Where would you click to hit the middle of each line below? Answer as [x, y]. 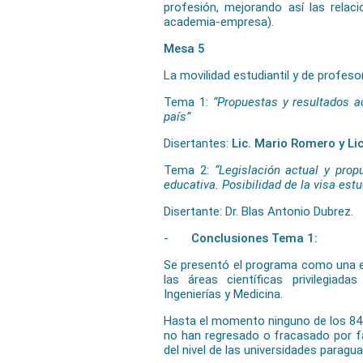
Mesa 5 [184, 49]
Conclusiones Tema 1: [254, 238]
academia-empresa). [219, 22]
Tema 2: [189, 170]
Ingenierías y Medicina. [223, 294]
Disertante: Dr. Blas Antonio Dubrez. [258, 211]
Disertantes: [198, 143]
